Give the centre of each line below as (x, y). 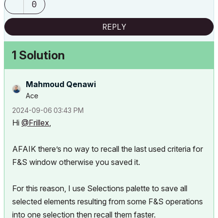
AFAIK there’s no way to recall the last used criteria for (108, 149)
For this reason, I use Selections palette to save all (100, 188)
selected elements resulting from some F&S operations (108, 201)
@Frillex (35, 123)
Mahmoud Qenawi (61, 84)
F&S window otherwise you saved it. (76, 162)
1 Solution (38, 55)
